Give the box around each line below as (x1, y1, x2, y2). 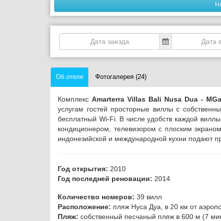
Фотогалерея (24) (95, 73, 147, 80)
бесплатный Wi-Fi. (58, 114, 120, 123)
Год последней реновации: (58, 174, 152, 183)
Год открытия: (58, 164, 108, 173)
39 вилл (135, 192, 162, 201)
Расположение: (58, 202, 111, 211)
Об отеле (56, 73, 83, 80)
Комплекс (58, 95, 92, 103)
